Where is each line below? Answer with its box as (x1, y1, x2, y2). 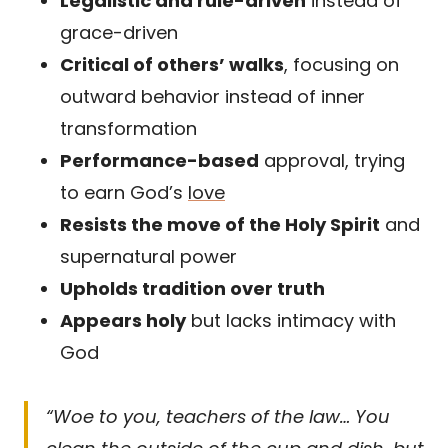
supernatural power (60, 243, 237, 269)
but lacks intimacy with (186, 307, 396, 333)
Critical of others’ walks (60, 51, 284, 77)
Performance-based (60, 147, 259, 173)
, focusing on (284, 51, 399, 77)
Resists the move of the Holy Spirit (60, 211, 380, 237)
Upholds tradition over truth (60, 275, 325, 301)
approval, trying (259, 147, 405, 173)
